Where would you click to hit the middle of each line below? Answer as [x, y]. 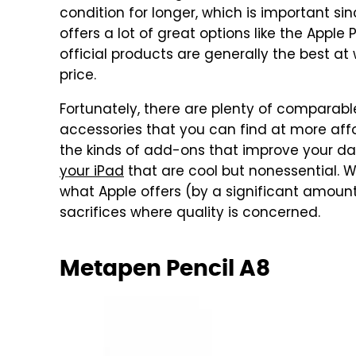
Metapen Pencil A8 [165, 268]
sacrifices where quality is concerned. [190, 214]
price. [78, 76]
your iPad [92, 172]
